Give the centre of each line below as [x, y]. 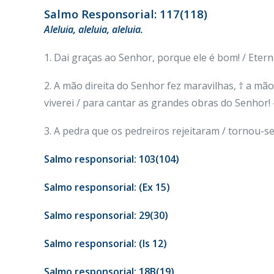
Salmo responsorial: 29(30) [106, 215]
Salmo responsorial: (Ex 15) [107, 187]
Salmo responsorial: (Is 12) [106, 243]
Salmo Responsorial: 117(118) [126, 14]
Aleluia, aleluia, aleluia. [94, 29]
